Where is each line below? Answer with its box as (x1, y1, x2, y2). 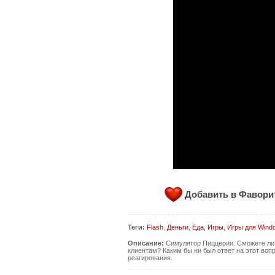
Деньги (166, 223, 188, 231)
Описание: (127, 239, 164, 247)
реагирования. (127, 254, 172, 261)
